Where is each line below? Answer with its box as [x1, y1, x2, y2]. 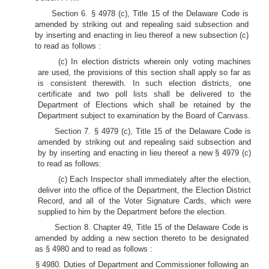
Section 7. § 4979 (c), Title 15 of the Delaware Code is [55, 127, 251, 136]
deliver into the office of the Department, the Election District [38, 186, 251, 195]
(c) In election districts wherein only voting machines [58, 57, 251, 66]
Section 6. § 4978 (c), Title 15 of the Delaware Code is [52, 9, 249, 18]
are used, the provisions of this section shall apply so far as [38, 68, 251, 77]
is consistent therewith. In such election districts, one [38, 79, 251, 88]
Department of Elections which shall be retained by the [38, 100, 251, 109]
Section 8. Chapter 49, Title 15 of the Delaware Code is [55, 223, 249, 232]
